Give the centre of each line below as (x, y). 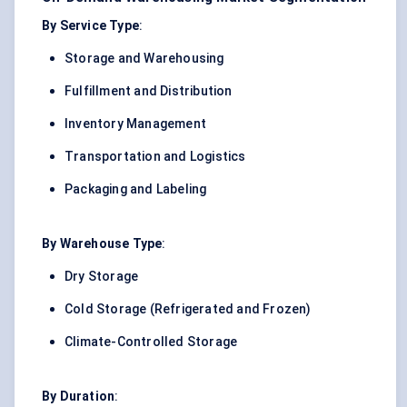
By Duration (79, 397)
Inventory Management (135, 124)
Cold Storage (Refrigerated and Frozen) (188, 309)
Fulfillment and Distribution (149, 91)
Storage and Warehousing (144, 59)
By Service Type (90, 26)
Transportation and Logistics (155, 157)
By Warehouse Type (102, 244)
